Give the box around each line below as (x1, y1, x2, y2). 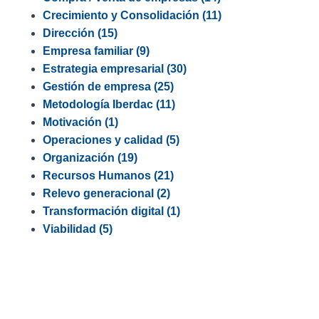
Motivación (43, 116, 105, 128)
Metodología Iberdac (43, 98, 156, 110)
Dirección (43, 27, 98, 39)
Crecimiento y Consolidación (43, 9, 202, 21)
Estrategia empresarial (43, 63, 167, 75)
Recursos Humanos (43, 169, 154, 182)
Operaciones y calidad (43, 134, 166, 146)
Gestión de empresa (43, 80, 154, 93)
